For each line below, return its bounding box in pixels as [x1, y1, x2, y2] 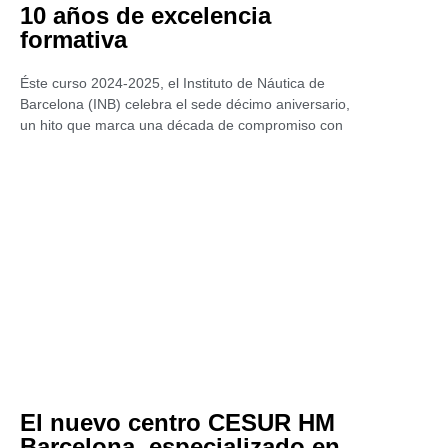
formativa [20, 26, 127, 53]
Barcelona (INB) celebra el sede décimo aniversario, [20, 96, 350, 112]
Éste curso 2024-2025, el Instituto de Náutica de [20, 75, 325, 91]
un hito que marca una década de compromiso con [20, 117, 343, 133]
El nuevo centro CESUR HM [20, 409, 335, 436]
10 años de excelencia [20, 2, 271, 29]
